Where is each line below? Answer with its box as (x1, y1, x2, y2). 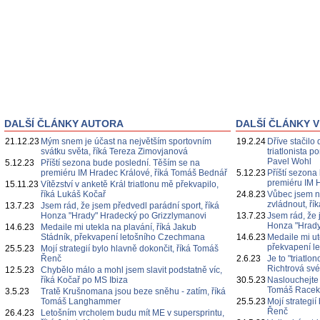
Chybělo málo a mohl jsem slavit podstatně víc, (41, 265, 222, 275)
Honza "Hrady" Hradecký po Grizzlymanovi (41, 211, 206, 221)
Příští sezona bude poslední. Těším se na (41, 158, 200, 168)
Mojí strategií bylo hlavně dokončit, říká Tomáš (41, 244, 219, 254)
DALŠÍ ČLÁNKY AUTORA (4, 118, 124, 129)
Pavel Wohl (267, 156, 312, 166)
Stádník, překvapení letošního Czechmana (41, 232, 205, 242)
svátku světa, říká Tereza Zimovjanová (41, 146, 188, 156)
